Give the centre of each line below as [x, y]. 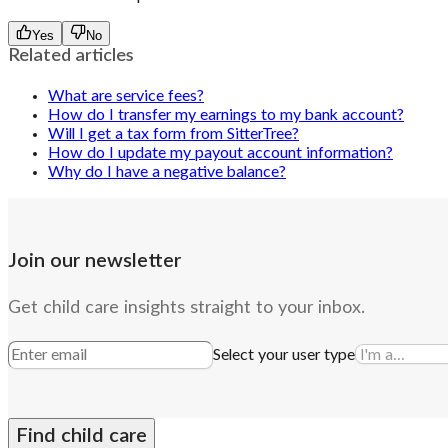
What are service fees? [126, 95]
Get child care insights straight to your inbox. [186, 307]
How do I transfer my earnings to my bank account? [226, 114]
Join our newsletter [94, 260]
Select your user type [284, 354]
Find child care [81, 435]
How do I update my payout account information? [220, 152]
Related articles [71, 55]
